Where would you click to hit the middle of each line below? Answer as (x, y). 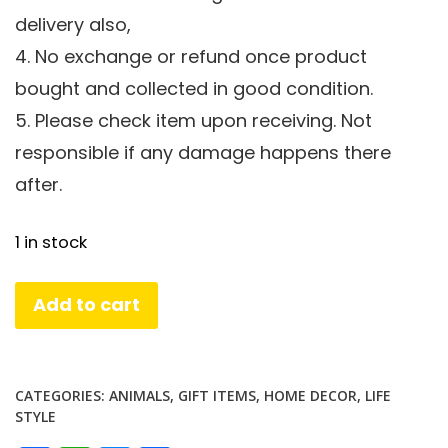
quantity (51, 376)
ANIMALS (139, 395)
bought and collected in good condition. (194, 89)
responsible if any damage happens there (203, 153)
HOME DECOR (310, 395)
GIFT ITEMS (217, 395)
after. (38, 185)
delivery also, (73, 25)
